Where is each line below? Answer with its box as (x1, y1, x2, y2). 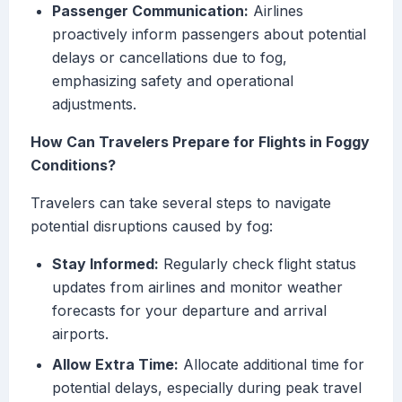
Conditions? (31, 156, 116, 175)
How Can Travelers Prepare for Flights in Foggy (31, 133, 370, 152)
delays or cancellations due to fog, (52, 48, 287, 67)
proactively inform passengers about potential (52, 25, 366, 44)
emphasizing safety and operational (52, 72, 293, 91)
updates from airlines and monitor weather (52, 278, 343, 297)
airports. (52, 325, 109, 344)
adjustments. (52, 95, 136, 114)
